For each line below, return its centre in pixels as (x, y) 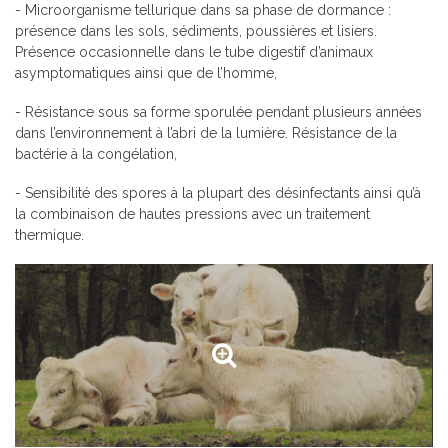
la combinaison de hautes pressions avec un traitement (192, 214)
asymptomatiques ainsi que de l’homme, (146, 73)
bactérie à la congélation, (96, 154)
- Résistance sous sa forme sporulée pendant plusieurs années (218, 112)
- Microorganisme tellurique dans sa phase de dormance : (203, 10)
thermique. (49, 235)
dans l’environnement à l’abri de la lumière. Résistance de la (206, 133)
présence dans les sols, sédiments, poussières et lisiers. (196, 31)
